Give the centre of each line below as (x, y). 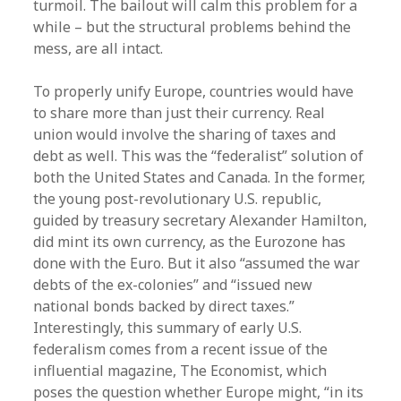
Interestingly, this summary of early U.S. (168, 328)
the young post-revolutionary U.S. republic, (178, 199)
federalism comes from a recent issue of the (181, 349)
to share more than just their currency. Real (179, 113)
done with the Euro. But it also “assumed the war (197, 263)
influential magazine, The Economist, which (180, 371)
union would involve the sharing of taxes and (185, 134)
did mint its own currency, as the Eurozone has (190, 242)
